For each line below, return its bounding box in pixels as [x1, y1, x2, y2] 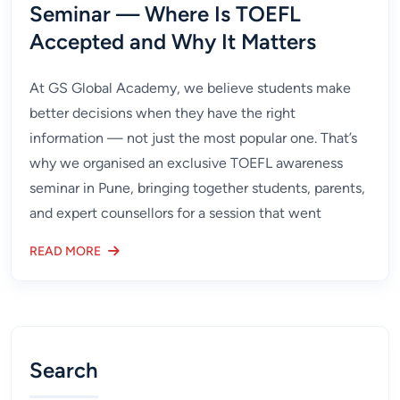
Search [29, 357, 98, 384]
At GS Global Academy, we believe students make [29, 79, 351, 96]
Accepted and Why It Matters [29, 28, 316, 54]
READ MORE [29, 243, 101, 259]
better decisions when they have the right [29, 104, 296, 121]
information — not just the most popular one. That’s [29, 129, 357, 146]
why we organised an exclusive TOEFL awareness [29, 154, 343, 171]
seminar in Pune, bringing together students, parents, [29, 179, 365, 196]
